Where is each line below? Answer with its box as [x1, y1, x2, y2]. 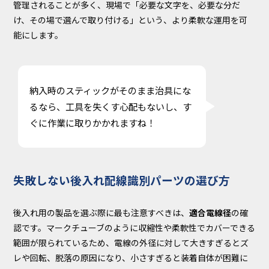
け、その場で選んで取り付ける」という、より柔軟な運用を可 [13, 14, 248, 26]
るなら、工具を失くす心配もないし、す [29, 99, 192, 113]
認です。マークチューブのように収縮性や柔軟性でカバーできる [13, 221, 256, 234]
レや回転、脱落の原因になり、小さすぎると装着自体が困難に [13, 251, 249, 264]
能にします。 [13, 29, 64, 41]
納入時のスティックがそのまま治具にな [29, 83, 192, 97]
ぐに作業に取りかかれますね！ [29, 115, 156, 129]
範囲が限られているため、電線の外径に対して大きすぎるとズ [13, 236, 249, 249]
